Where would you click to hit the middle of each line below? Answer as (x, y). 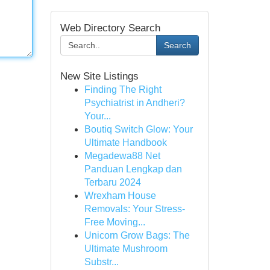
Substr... (101, 262)
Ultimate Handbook (125, 143)
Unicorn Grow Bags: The (137, 235)
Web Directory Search (110, 28)
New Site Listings (99, 76)
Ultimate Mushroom (126, 249)
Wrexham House (120, 196)
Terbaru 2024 (112, 182)
